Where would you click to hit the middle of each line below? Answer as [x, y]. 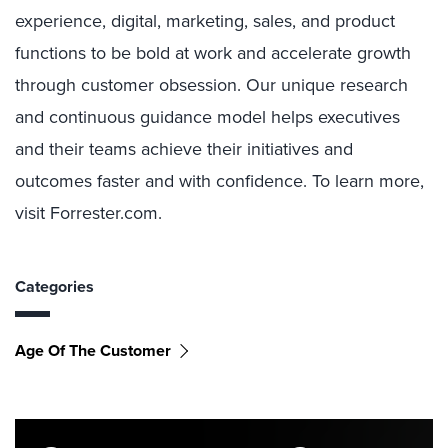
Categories [54, 286]
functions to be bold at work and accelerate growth [213, 53]
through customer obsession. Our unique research [211, 85]
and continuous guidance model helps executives [207, 117]
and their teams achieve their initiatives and [184, 149]
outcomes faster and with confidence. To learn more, [219, 181]
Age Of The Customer [93, 350]
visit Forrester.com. [88, 213]
